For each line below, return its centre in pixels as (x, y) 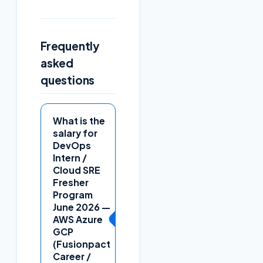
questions (68, 80)
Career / (72, 256)
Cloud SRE (77, 170)
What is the (79, 120)
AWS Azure (78, 219)
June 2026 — (82, 207)
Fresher (71, 182)
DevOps (72, 145)
